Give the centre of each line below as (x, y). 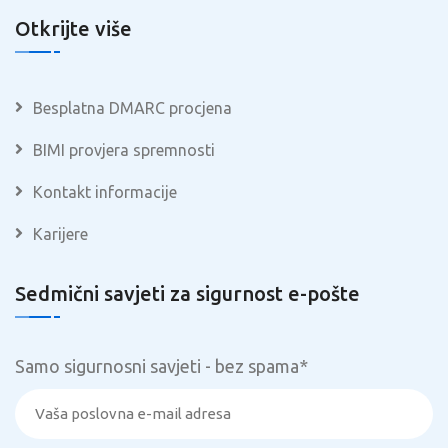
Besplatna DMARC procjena (132, 108)
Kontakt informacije (105, 192)
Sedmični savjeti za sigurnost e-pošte (187, 294)
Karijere (60, 234)
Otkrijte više (73, 29)
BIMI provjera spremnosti (124, 150)
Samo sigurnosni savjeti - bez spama (157, 366)
